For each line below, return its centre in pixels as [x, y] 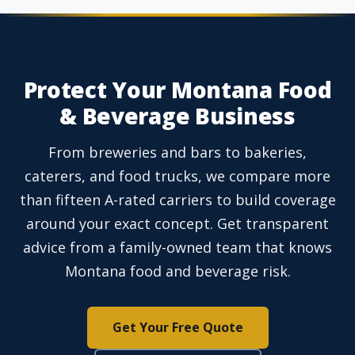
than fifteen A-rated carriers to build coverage [177, 200]
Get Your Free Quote [177, 328]
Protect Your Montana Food [177, 90]
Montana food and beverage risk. [177, 271]
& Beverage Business [177, 116]
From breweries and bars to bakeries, [177, 153]
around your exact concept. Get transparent [177, 224]
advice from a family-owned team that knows [177, 248]
